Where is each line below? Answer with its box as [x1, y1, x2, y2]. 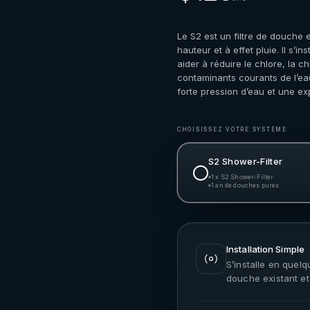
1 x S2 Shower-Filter [211, 174, 274, 181]
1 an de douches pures [211, 182, 280, 189]
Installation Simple [226, 244, 304, 255]
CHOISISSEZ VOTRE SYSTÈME [177, 126, 287, 133]
